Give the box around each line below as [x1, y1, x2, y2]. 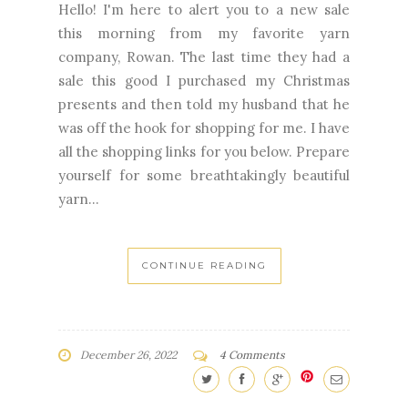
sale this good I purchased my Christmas [58, 72, 350, 90]
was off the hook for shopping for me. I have [58, 119, 350, 138]
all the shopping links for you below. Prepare [58, 143, 350, 161]
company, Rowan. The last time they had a [58, 48, 350, 66]
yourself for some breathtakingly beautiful [58, 167, 350, 185]
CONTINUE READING [141, 260, 267, 272]
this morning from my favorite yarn [58, 25, 350, 43]
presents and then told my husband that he [58, 96, 350, 114]
